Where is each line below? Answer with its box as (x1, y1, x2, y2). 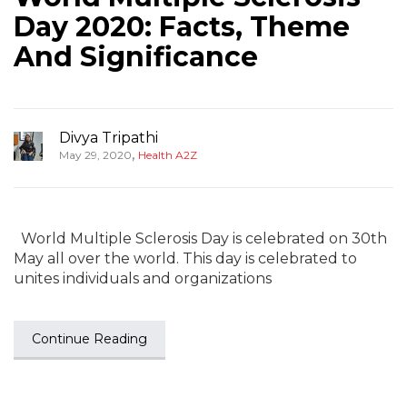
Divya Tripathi (59, 129, 158, 146)
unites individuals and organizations (14, 270, 272, 287)
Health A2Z (138, 148, 197, 162)
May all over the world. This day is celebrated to (14, 250, 357, 267)
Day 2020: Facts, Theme (14, 10, 350, 44)
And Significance (14, 40, 258, 74)
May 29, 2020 (59, 148, 132, 162)
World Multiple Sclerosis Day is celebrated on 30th (14, 230, 387, 247)
